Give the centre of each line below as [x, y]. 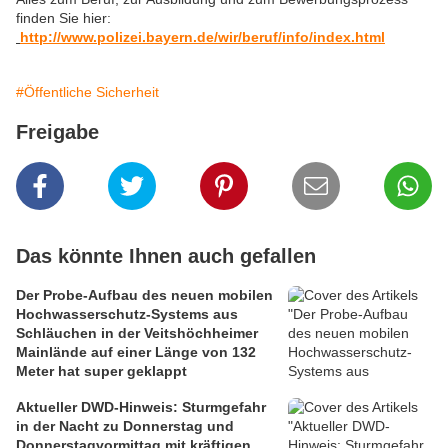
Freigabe [57, 132]
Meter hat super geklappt [101, 371]
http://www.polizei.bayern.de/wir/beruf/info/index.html [202, 37]
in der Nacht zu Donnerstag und [125, 426]
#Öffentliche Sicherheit [87, 92]
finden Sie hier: [63, 18]
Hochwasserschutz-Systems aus [127, 314]
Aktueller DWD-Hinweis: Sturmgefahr [99, 407]
